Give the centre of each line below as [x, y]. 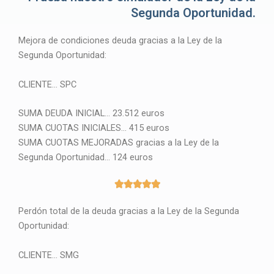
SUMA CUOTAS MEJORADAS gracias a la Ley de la [119, 143]
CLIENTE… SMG [49, 255]
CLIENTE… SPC [47, 84]
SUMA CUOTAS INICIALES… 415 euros [94, 128]
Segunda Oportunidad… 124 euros [86, 157]
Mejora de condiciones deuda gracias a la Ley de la [120, 40]
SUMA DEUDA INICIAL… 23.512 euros [91, 113]
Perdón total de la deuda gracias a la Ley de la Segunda [129, 211]
